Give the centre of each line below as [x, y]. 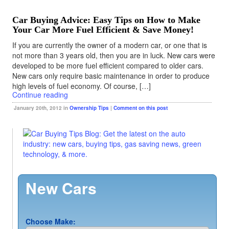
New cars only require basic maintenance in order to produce [111, 76]
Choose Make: [50, 221]
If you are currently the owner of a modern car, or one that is [109, 45]
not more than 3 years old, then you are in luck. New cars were [113, 55]
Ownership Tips [89, 108]
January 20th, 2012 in [41, 108]
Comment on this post [140, 108]
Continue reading [40, 95]
